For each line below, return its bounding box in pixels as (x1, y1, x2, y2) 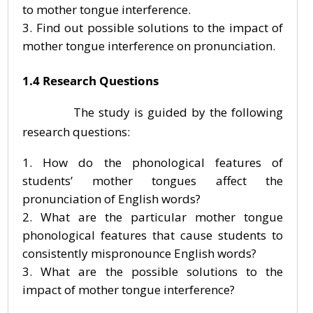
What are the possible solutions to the (41, 263, 284, 279)
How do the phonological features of (43, 154, 284, 170)
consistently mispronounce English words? (22, 245, 256, 261)
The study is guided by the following (22, 104, 284, 120)
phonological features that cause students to (22, 227, 284, 243)
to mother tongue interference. (22, 1, 191, 17)
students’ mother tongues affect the (22, 173, 284, 189)
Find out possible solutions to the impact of (36, 20, 284, 36)
